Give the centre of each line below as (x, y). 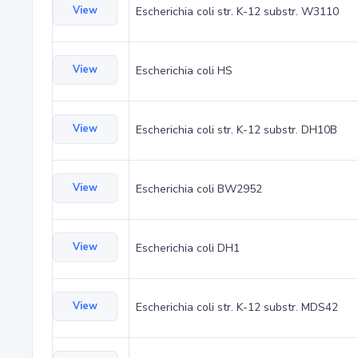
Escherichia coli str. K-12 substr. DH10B (237, 130)
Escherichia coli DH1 (188, 248)
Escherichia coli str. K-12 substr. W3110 (237, 12)
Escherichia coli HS (184, 71)
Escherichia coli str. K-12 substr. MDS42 (237, 307)
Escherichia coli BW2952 (199, 189)
